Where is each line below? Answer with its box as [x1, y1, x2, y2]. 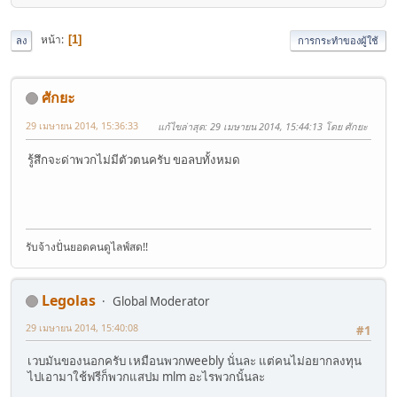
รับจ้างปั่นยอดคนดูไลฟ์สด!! [26, 238, 148, 254]
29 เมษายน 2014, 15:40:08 [26, 320, 138, 334]
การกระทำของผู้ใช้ [298, 33, 378, 47]
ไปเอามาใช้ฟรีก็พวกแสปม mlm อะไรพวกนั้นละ [27, 368, 265, 385]
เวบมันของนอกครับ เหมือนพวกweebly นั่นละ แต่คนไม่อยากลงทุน [27, 352, 362, 369]
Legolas [42, 290, 96, 310]
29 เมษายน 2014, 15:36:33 [26, 118, 138, 132]
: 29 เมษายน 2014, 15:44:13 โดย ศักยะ [205, 119, 368, 133]
